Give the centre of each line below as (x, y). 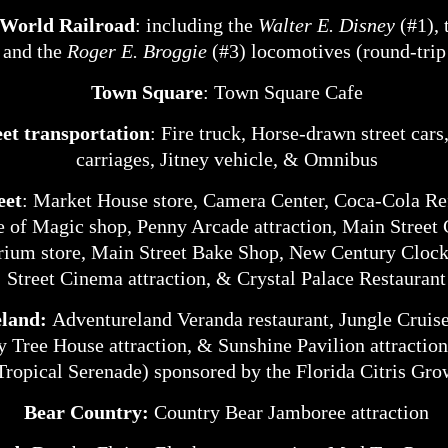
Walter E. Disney (326, 25)
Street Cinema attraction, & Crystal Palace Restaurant (226, 278)
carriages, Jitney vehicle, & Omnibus (226, 159)
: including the (196, 25)
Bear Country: (89, 412)
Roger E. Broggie (137, 51)
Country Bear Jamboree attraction (291, 412)
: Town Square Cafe (282, 92)
